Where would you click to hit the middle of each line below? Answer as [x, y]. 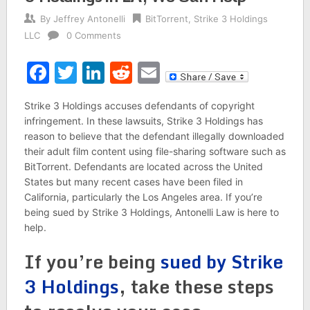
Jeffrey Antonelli [89, 19]
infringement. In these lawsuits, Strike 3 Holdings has [143, 121]
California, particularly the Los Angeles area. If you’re [143, 197]
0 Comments [93, 35]
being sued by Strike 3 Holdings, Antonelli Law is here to [151, 212]
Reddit [166, 72]
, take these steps [196, 286]
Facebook [100, 72]
